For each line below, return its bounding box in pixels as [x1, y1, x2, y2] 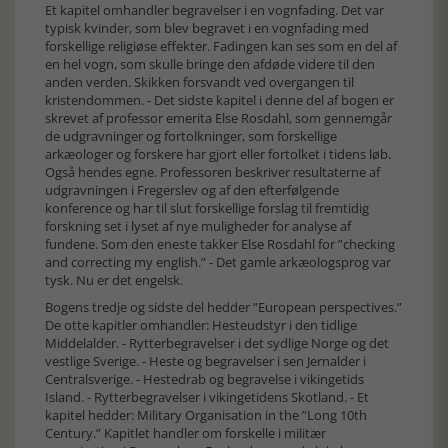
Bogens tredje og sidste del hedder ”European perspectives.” [45, 298, 402, 316]
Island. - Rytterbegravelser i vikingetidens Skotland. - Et [45, 388, 369, 406]
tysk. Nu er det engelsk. [45, 271, 183, 289]
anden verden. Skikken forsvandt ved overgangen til [45, 73, 354, 91]
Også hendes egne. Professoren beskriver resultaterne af [45, 163, 380, 181]
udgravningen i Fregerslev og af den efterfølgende [45, 181, 339, 199]
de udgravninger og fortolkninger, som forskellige [45, 127, 337, 145]
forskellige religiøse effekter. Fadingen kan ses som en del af [45, 37, 397, 55]
